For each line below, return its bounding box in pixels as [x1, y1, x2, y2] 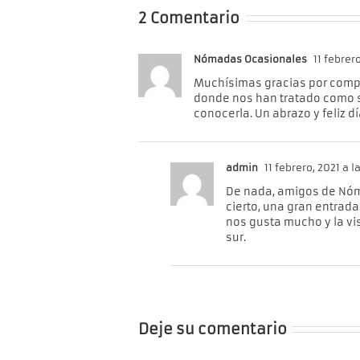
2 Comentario [138, 8, 239, 27]
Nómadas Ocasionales [194, 52, 307, 65]
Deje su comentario [138, 319, 287, 338]
